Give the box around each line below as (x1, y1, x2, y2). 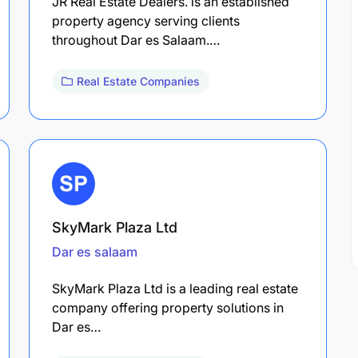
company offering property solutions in (52, 299, 284, 316)
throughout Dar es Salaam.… (52, 31, 220, 48)
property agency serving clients (52, 12, 240, 29)
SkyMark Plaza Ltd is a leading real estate (52, 280, 298, 296)
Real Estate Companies (77, 74, 200, 88)
